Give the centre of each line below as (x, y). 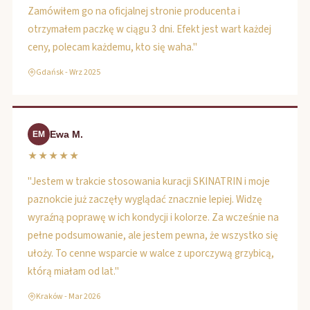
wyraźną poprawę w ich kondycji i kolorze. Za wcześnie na (153, 217)
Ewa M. (66, 134)
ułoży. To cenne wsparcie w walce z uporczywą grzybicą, (151, 253)
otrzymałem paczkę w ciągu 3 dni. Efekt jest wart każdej (149, 29)
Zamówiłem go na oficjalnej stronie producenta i (134, 11)
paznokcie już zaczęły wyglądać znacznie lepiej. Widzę (145, 199)
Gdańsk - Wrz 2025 (68, 72)
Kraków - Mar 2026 (68, 297)
